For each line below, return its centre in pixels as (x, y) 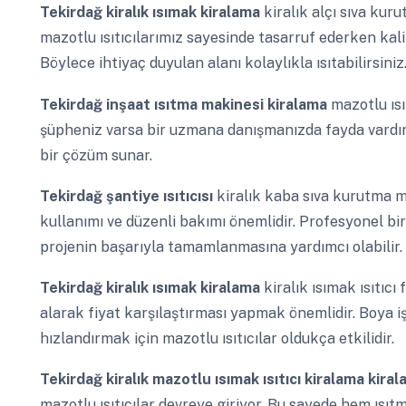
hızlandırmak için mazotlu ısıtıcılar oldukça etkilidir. (217, 338)
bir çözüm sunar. (96, 155)
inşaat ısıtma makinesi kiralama (218, 104)
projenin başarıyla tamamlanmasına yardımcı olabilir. (221, 246)
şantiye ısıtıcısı (161, 196)
